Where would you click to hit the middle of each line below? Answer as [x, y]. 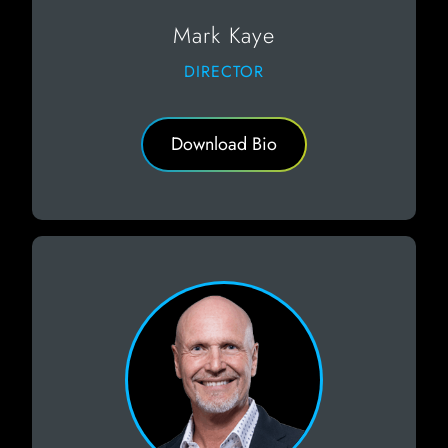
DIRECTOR [224, 71]
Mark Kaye [224, 34]
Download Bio [224, 143]
